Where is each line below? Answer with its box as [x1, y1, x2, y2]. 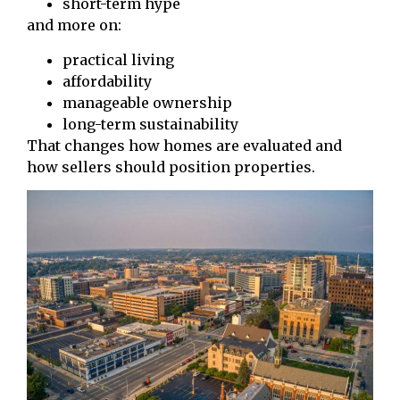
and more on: [27, 16, 121, 35]
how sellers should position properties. [27, 157, 315, 176]
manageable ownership [62, 93, 232, 112]
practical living [62, 50, 174, 69]
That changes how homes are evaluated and [27, 136, 342, 154]
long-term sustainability [62, 114, 238, 133]
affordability [62, 71, 152, 90]
